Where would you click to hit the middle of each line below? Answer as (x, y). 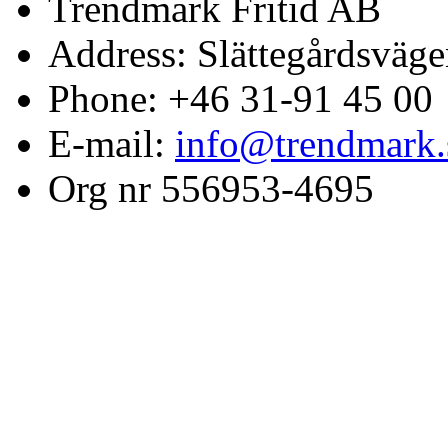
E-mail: (111, 144)
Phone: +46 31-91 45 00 (240, 99)
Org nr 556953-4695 (211, 189)
